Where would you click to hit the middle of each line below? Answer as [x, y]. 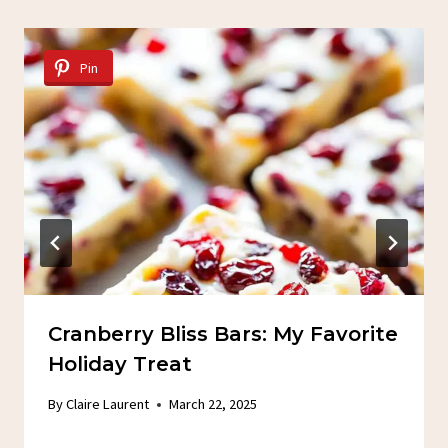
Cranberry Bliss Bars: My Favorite [223, 333]
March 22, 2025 [213, 404]
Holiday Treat [120, 363]
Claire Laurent [108, 404]
